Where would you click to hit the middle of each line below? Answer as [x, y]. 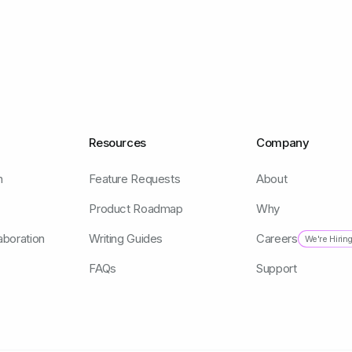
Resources [117, 143]
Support [277, 269]
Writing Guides [126, 239]
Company [283, 143]
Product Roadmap [136, 209]
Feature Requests [135, 179]
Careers [277, 239]
